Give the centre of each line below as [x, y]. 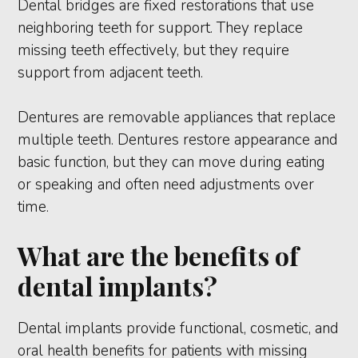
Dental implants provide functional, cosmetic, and [179, 329]
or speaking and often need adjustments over [166, 185]
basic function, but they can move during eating [172, 163]
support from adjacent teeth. [111, 73]
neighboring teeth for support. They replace [161, 28]
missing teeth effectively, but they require [154, 51]
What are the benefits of [159, 256]
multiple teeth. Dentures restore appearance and [178, 140]
